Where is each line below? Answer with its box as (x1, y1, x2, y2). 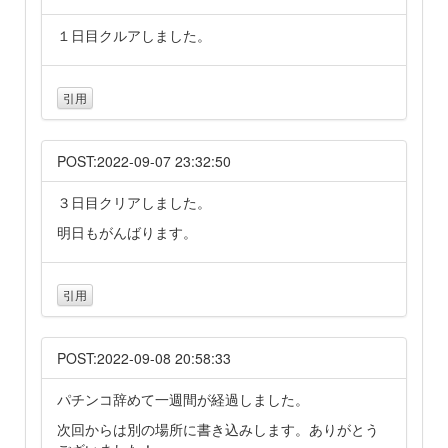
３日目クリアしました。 (57, 191, 211, 212)
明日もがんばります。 (57, 221, 197, 242)
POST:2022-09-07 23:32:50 (57, 150, 231, 171)
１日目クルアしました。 (57, 24, 211, 45)
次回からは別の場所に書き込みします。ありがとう (57, 419, 379, 440)
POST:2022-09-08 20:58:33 (57, 348, 231, 369)
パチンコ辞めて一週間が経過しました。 (57, 389, 309, 410)
